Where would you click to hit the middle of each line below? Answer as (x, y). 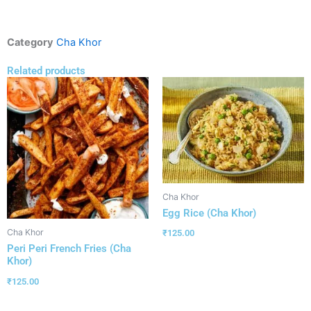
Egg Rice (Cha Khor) (209, 213)
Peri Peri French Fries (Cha (69, 249)
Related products (46, 71)
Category (30, 43)
